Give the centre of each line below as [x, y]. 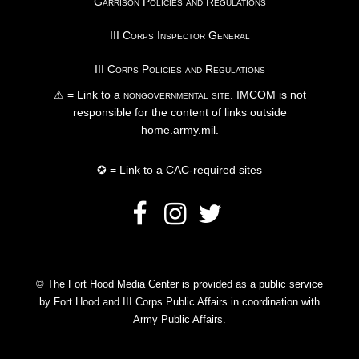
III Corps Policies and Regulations [179, 69]
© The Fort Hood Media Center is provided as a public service [179, 284]
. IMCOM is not [268, 95]
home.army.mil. [179, 130]
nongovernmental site [175, 95]
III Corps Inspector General [179, 36]
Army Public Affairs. [179, 320]
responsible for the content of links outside [179, 113]
